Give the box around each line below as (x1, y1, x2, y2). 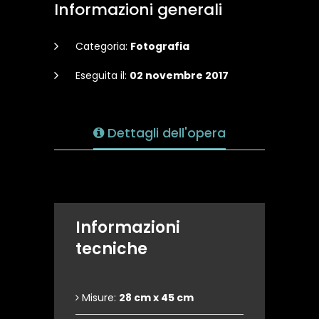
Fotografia (130, 39, 189, 54)
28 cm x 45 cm (119, 291, 194, 305)
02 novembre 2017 (130, 68, 229, 83)
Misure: (79, 291, 119, 305)
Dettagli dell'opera (104, 124, 226, 142)
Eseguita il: (75, 68, 130, 83)
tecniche (75, 238, 147, 261)
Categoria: (75, 39, 130, 54)
